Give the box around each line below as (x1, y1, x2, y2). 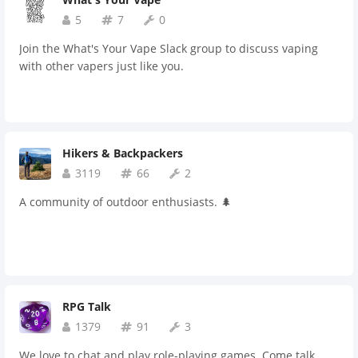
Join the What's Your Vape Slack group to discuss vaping (19, 41, 318, 56)
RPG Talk (62, 299, 111, 314)
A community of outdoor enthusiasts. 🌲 (19, 194, 232, 209)
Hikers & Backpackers (62, 145, 183, 161)
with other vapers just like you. (19, 58, 184, 74)
